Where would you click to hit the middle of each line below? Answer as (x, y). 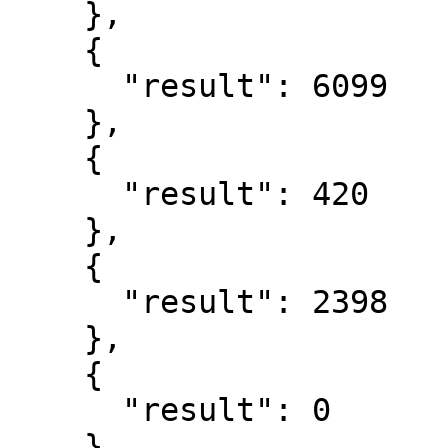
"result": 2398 (65, 302)
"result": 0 (65, 410)
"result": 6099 (65, 86)
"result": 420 (65, 194)
